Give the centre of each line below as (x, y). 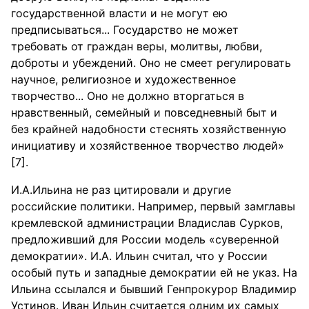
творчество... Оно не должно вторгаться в (128, 96)
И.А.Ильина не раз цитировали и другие (121, 190)
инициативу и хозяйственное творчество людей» (148, 146)
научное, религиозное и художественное (123, 79)
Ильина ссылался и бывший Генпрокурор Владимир (154, 289)
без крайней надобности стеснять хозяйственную (149, 129)
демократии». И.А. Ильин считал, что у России (139, 256)
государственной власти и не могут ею (119, 13)
